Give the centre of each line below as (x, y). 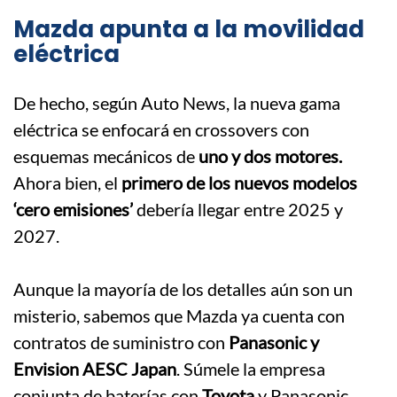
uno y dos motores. (270, 156)
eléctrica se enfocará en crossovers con (161, 130)
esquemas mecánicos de (106, 156)
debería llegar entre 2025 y (238, 210)
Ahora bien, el (67, 183)
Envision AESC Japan (95, 369)
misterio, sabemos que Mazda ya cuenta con (179, 316)
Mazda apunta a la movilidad (189, 30)
